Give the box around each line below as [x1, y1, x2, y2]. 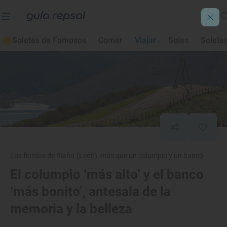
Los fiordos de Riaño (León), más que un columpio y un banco [10, 152, 204, 160]
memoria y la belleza [10, 201, 132, 216]
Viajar [135, 35, 156, 45]
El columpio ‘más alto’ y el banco [10, 167, 204, 182]
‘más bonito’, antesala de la [10, 184, 171, 199]
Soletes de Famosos [12, 35, 86, 45]
